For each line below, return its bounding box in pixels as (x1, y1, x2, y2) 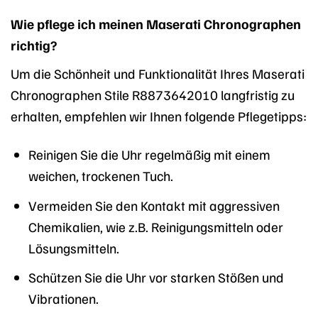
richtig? (11, 35, 57, 53)
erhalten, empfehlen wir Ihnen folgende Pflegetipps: (11, 106, 307, 124)
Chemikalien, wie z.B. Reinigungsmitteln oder (28, 217, 283, 235)
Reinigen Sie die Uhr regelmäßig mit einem (28, 146, 270, 163)
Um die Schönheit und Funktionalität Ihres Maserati (11, 64, 305, 82)
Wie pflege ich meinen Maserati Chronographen (11, 14, 301, 32)
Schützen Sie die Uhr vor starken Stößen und (28, 268, 284, 286)
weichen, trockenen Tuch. (28, 167, 173, 185)
